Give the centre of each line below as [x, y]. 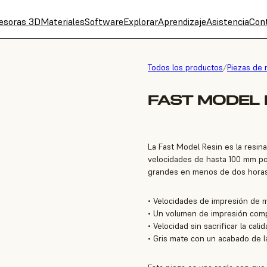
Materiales [63, 21]
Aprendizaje [182, 21]
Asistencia [228, 21]
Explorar [141, 21]
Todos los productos [185, 67]
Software [104, 21]
